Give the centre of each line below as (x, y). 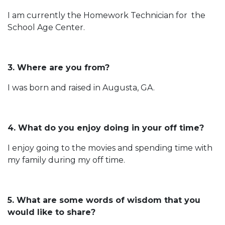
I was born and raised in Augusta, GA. (81, 87)
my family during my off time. (66, 160)
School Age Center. (46, 27)
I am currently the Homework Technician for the (106, 15)
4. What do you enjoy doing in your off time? (106, 128)
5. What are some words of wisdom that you (104, 200)
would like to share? (51, 212)
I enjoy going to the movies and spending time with (110, 148)
